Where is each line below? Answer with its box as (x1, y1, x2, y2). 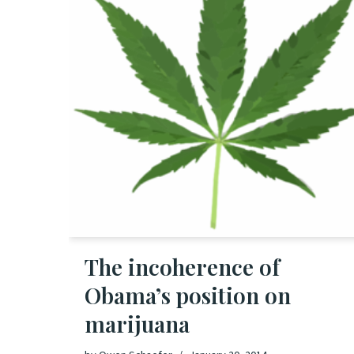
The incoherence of (85, 251, 280, 281)
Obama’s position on (85, 280, 291, 310)
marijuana (85, 308, 190, 338)
